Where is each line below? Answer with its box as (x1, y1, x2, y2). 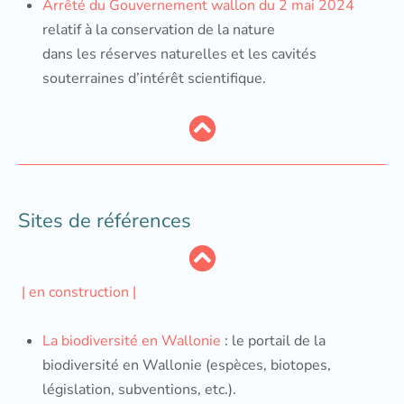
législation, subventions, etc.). (42, 380, 236, 399)
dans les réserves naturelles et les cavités (42, 44, 317, 64)
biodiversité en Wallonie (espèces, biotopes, (42, 355, 331, 375)
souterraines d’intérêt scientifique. (42, 69, 266, 88)
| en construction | (18, 282, 136, 302)
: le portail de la (221, 331, 326, 351)
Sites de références (18, 207, 191, 234)
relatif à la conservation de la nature (42, 20, 275, 40)
